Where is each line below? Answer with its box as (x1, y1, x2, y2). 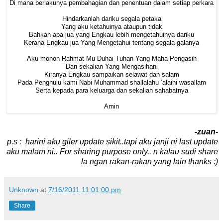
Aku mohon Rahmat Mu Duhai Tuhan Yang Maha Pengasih (26, 55, 197, 62)
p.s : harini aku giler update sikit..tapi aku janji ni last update (7, 137, 218, 146)
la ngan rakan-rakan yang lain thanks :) (81, 157, 218, 166)
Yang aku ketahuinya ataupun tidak (61, 23, 162, 30)
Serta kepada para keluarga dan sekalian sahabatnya (35, 87, 188, 94)
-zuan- (195, 127, 218, 136)
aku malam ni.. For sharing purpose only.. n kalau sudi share (6, 147, 218, 156)
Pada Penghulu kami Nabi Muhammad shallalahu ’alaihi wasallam (17, 79, 206, 86)
